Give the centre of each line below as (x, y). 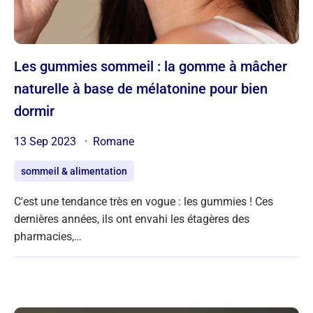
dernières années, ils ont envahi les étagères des (132, 219)
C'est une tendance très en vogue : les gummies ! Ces (144, 201)
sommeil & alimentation (74, 171)
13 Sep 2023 (46, 141)
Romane (114, 141)
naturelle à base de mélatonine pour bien (141, 88)
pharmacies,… (48, 236)
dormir (34, 111)
